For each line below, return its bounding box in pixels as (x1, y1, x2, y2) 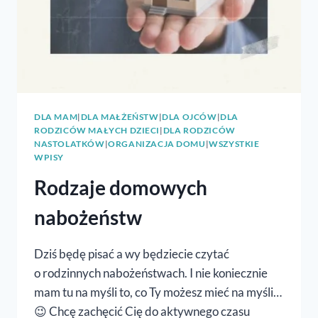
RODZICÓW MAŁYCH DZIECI (34, 124, 160, 136)
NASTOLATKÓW (34, 138, 105, 149)
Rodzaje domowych (34, 175, 207, 199)
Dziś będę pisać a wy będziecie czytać (34, 246, 229, 261)
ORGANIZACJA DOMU (108, 138, 206, 149)
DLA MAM (34, 111, 78, 122)
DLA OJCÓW (162, 111, 217, 122)
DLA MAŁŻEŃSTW (80, 111, 159, 122)
